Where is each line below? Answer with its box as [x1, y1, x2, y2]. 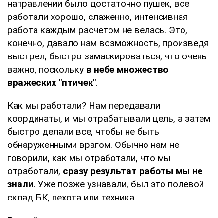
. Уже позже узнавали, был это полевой [34, 178, 204, 190]
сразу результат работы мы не [63, 165, 202, 177]
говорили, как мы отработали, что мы [7, 152, 171, 163]
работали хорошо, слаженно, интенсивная [7, 11, 188, 22]
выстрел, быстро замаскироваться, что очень [7, 50, 207, 62]
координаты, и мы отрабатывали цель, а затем [7, 112, 210, 124]
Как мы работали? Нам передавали [7, 99, 160, 111]
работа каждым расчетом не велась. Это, [7, 24, 187, 36]
